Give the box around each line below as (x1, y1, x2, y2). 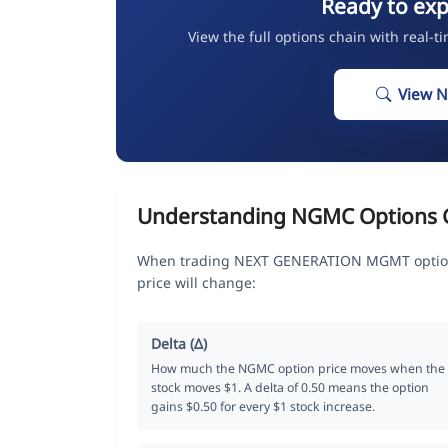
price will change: (137, 272, 256, 292)
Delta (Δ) (151, 333, 207, 353)
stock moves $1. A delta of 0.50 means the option (151, 378, 429, 396)
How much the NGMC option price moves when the (151, 359, 445, 377)
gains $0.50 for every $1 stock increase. (151, 397, 375, 415)
